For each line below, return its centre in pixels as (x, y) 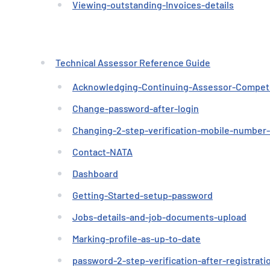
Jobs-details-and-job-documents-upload (159, 217)
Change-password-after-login (136, 108)
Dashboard (95, 173)
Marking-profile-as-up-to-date (137, 238)
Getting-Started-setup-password (143, 195)
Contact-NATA (102, 152)
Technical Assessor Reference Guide (133, 62)
